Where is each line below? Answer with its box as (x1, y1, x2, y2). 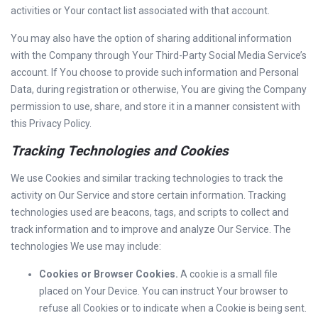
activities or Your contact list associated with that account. (11, 5, 270, 16)
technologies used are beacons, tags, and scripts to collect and (11, 207, 289, 218)
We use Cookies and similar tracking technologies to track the (11, 172, 283, 184)
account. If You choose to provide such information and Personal (11, 67, 299, 78)
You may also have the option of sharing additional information (11, 33, 292, 44)
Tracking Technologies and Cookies (11, 143, 229, 159)
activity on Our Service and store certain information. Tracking (11, 190, 286, 201)
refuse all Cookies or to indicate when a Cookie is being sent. (39, 302, 307, 314)
